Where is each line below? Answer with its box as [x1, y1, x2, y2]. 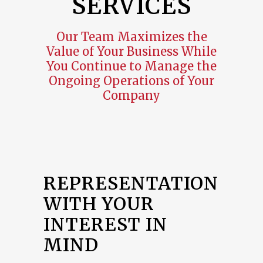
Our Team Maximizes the [56, 29, 207, 45]
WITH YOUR [43, 193, 154, 215]
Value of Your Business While [46, 44, 217, 59]
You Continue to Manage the [46, 59, 217, 74]
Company [103, 88, 160, 103]
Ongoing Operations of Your [49, 73, 214, 89]
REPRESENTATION [43, 172, 218, 195]
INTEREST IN [43, 213, 167, 236]
